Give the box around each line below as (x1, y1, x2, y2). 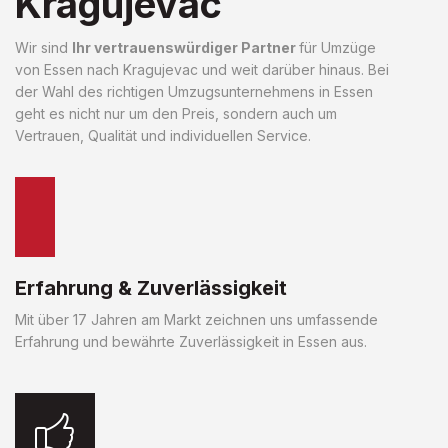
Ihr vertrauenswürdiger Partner (72, 38, 299, 56)
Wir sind (15, 38, 72, 56)
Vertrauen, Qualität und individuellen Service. (15, 126, 311, 144)
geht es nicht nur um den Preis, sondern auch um (15, 104, 337, 122)
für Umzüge (299, 38, 376, 56)
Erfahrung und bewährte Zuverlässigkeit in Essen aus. (15, 332, 367, 350)
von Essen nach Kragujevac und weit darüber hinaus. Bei (15, 60, 389, 78)
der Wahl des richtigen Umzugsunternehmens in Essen (15, 82, 373, 100)
